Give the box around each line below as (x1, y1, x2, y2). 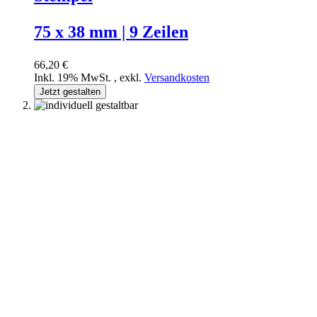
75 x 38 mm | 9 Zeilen (34, 22, 188, 41)
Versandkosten (144, 71, 209, 83)
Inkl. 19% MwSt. (34, 71, 114, 83)
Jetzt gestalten (40, 86, 100, 97)
